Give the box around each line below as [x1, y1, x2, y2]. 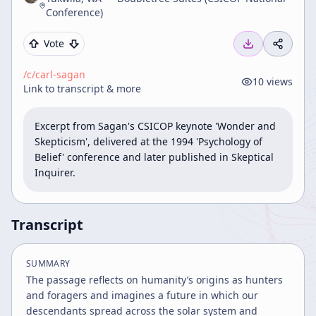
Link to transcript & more [23, 82, 141, 95]
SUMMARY [26, 257, 71, 269]
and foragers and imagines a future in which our [26, 288, 258, 302]
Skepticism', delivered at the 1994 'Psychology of [35, 135, 262, 148]
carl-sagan [35, 68, 85, 81]
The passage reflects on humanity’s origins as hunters [26, 273, 283, 286]
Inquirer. [35, 166, 75, 179]
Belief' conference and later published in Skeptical [35, 150, 274, 164]
